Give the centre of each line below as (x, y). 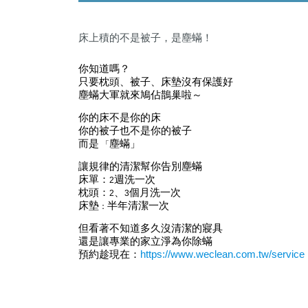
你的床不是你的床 (120, 118)
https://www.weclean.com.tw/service (222, 254)
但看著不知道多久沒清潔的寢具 (151, 228)
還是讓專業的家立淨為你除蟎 (145, 241)
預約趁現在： (109, 254)
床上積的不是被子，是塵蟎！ (145, 38)
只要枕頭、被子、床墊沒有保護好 (156, 82)
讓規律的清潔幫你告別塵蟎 (140, 166)
